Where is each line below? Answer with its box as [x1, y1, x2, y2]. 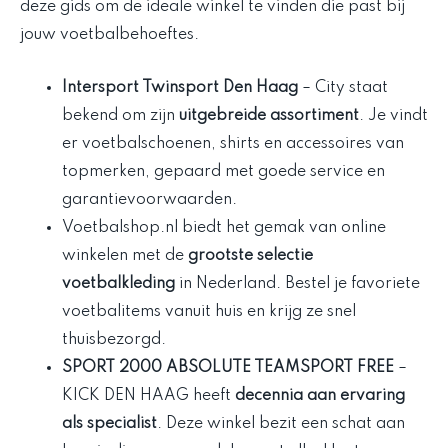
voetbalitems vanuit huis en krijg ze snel [62, 303, 356, 320]
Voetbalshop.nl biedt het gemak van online [62, 219, 386, 236]
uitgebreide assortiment [179, 107, 359, 124]
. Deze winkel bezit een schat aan [157, 415, 405, 432]
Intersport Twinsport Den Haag [62, 79, 298, 96]
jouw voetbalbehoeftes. [20, 27, 199, 44]
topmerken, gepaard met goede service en [62, 163, 385, 180]
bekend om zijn [62, 107, 179, 124]
